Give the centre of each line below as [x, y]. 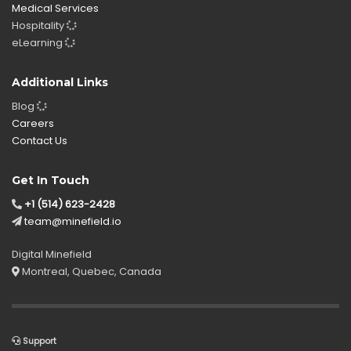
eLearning [38, 43]
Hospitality [39, 25]
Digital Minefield [52, 254]
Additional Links [60, 82]
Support [38, 341]
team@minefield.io [73, 221]
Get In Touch [51, 180]
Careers [33, 123]
